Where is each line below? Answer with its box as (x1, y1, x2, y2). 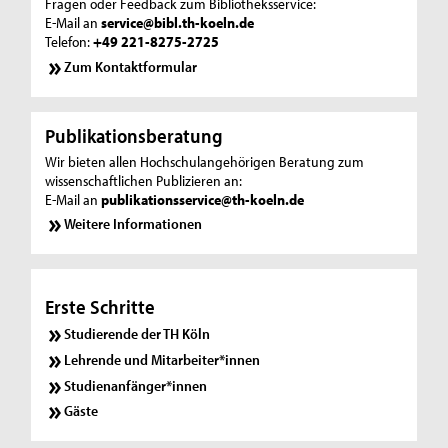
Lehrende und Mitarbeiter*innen (64, 349, 261, 369)
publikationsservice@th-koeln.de (101, 189, 305, 209)
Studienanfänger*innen (64, 375, 208, 395)
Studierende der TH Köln (64, 323, 211, 343)
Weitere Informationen (64, 214, 203, 234)
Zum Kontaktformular (64, 56, 198, 76)
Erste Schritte (45, 293, 156, 319)
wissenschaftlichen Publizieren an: (45, 170, 243, 190)
